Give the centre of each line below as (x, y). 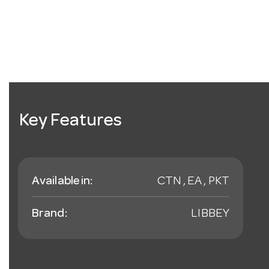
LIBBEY (210, 215)
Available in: (62, 182)
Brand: (50, 215)
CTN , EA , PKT (193, 182)
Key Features (71, 122)
